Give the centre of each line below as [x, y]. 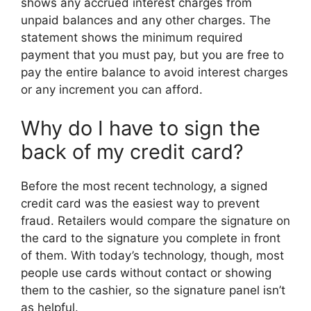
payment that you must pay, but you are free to [152, 55]
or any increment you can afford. [112, 90]
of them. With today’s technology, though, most [152, 255]
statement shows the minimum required [132, 37]
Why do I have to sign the [141, 128]
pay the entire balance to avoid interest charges [154, 72]
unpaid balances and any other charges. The [146, 20]
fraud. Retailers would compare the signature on [155, 220]
